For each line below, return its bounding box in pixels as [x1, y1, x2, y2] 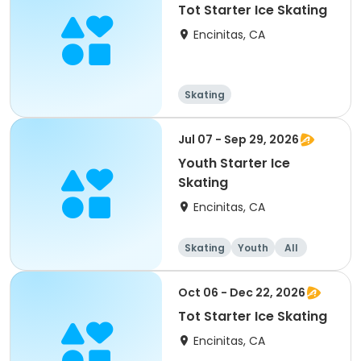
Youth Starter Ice [178, 154, 290, 172]
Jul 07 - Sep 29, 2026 [178, 131, 299, 147]
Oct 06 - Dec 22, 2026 [178, 284, 305, 301]
